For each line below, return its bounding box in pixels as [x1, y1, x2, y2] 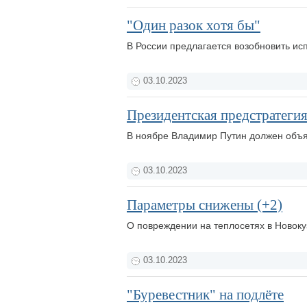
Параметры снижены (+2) [127, 197, 282, 213]
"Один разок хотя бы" [127, 17, 260, 34]
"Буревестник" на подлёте [127, 286, 284, 303]
